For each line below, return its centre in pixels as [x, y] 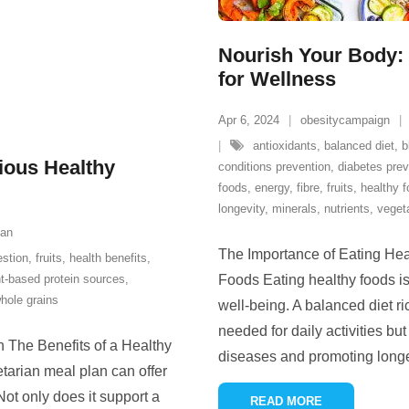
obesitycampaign [345, 120]
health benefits [108, 258]
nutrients [347, 209]
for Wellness [277, 79]
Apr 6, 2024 [249, 120]
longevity [241, 209]
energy [272, 188]
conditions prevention [274, 167]
